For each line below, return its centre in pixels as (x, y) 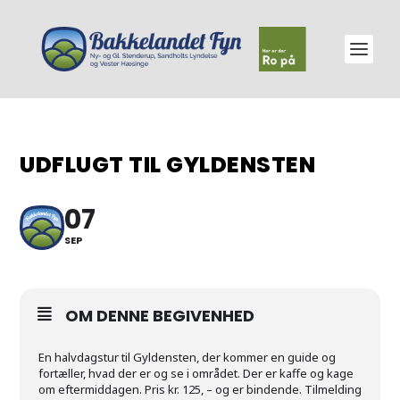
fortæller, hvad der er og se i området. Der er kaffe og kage (196, 373)
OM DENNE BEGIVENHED (160, 316)
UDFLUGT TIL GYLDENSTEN (168, 165)
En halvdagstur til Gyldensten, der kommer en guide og (187, 357)
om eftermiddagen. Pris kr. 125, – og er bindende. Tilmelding (200, 389)
